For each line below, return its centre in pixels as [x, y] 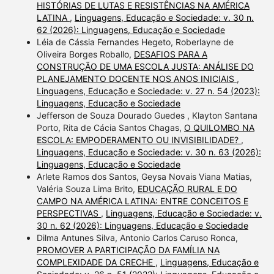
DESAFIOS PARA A [170, 54]
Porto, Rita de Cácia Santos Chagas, [110, 127]
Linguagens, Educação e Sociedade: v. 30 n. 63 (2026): [149, 152]
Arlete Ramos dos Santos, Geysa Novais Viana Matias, [144, 176]
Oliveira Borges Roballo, [85, 54]
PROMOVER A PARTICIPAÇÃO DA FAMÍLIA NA [128, 250]
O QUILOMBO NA [219, 127]
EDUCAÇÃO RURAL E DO [187, 188]
